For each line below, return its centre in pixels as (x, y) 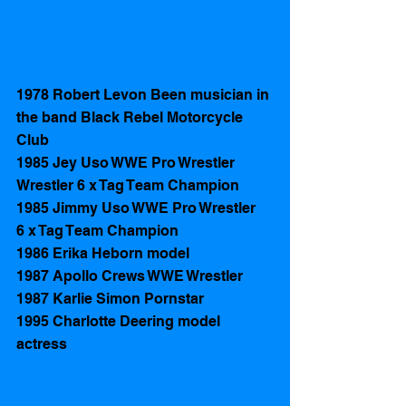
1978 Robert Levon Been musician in (145, 94)
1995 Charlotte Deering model (120, 321)
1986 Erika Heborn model (103, 253)
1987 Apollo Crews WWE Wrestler (131, 275)
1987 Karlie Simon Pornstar (110, 298)
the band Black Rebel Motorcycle (131, 117)
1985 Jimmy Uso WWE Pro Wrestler (141, 208)
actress (43, 343)
